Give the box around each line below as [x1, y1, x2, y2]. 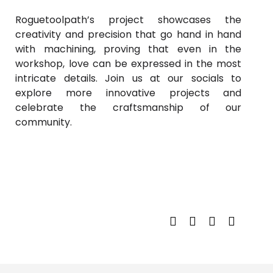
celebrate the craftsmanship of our [15, 101, 242, 115]
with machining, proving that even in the [15, 42, 242, 56]
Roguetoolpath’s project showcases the [15, 13, 242, 27]
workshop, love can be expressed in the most [15, 57, 242, 71]
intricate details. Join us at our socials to [15, 71, 242, 85]
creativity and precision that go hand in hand [15, 27, 242, 41]
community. [15, 115, 73, 129]
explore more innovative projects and [15, 86, 242, 100]
